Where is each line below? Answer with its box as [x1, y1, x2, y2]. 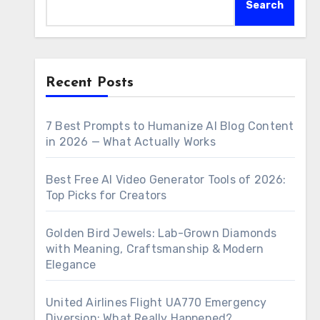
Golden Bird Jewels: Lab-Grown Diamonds [46, 226, 277, 240]
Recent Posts [46, 76, 134, 90]
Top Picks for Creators [46, 189, 167, 202]
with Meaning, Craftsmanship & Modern [46, 242, 264, 256]
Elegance [46, 258, 96, 271]
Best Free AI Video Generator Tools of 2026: [46, 173, 286, 186]
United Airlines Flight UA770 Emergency [46, 296, 267, 309]
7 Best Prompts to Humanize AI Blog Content [46, 119, 294, 133]
